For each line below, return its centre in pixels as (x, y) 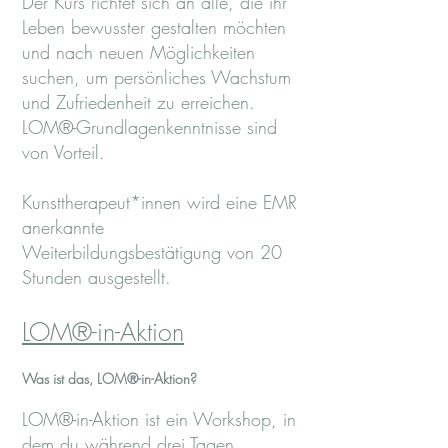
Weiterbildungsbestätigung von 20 (152, 252)
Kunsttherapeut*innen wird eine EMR (159, 202)
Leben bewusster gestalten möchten (154, 27)
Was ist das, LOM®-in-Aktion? (109, 378)
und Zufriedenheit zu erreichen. (138, 102)
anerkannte (63, 227)
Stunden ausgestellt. (96, 277)
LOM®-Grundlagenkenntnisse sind (149, 127)
